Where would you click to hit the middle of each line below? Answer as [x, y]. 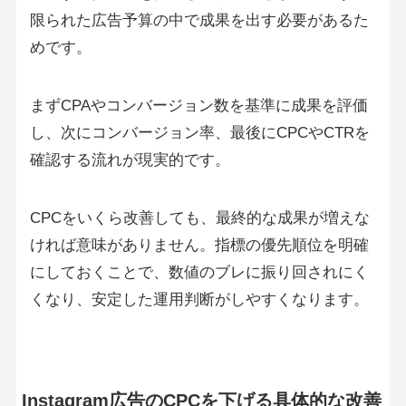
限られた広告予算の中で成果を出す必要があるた [199, 20]
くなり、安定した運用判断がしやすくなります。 [199, 300]
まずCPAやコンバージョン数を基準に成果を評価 [198, 105]
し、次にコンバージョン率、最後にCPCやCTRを [199, 132]
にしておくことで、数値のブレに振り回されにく [199, 272]
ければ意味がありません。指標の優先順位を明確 [199, 245]
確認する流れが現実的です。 [130, 159]
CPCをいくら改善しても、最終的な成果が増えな [199, 218]
